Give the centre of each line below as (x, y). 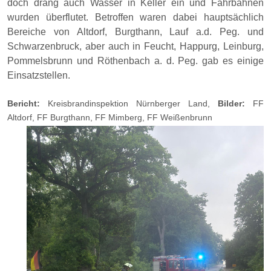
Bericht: (24, 103)
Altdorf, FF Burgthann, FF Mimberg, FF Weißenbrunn (110, 117)
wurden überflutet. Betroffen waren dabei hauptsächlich (135, 17)
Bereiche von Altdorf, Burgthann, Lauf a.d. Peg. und (135, 32)
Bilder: (235, 103)
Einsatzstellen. (40, 75)
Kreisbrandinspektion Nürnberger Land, (129, 103)
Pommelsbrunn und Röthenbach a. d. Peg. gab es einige (135, 61)
